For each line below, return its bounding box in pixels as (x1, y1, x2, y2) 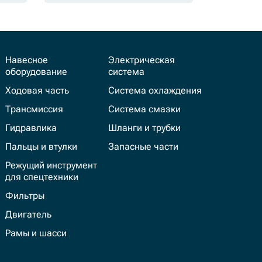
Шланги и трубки (108, 122, 181, 133)
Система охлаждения (108, 85, 202, 96)
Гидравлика (5, 122, 57, 133)
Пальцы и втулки (5, 141, 77, 152)
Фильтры (5, 190, 44, 201)
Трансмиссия (5, 104, 63, 115)
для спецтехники (5, 171, 78, 182)
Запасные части (108, 141, 179, 152)
